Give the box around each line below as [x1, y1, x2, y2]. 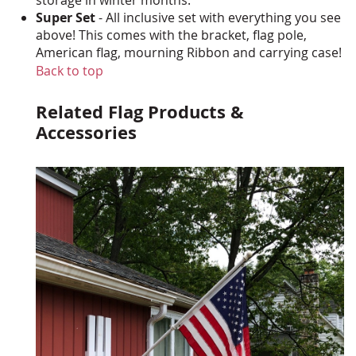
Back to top [36, 61, 103, 79]
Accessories [36, 120, 137, 145]
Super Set [36, 8, 99, 26]
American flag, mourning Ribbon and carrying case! [36, 43, 342, 61]
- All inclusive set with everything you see [99, 8, 341, 26]
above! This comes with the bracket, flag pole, [36, 25, 307, 44]
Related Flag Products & [36, 99, 244, 125]
